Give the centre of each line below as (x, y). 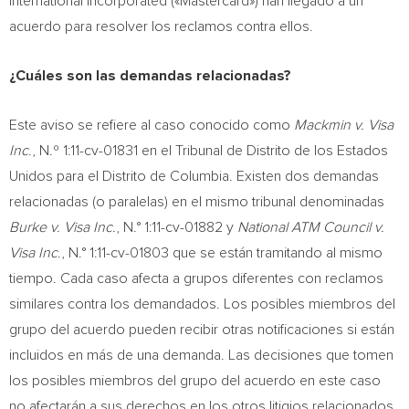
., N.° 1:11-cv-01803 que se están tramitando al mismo (220, 253)
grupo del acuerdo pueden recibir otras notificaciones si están (202, 330)
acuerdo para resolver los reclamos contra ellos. (161, 26)
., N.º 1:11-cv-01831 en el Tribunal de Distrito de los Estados (208, 151)
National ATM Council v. (311, 227)
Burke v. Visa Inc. (63, 227)
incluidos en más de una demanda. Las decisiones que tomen (201, 355)
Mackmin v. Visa (344, 125)
